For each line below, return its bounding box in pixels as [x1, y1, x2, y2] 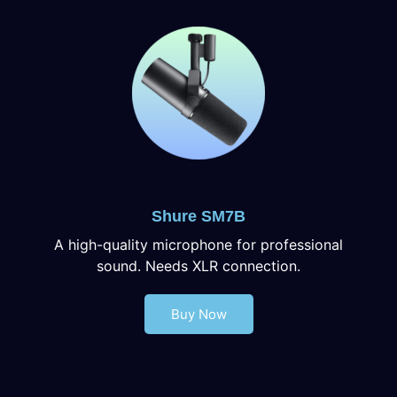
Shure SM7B [152, 206, 245, 225]
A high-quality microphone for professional [54, 235, 343, 253]
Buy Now [170, 305, 227, 323]
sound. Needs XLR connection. [97, 256, 300, 275]
